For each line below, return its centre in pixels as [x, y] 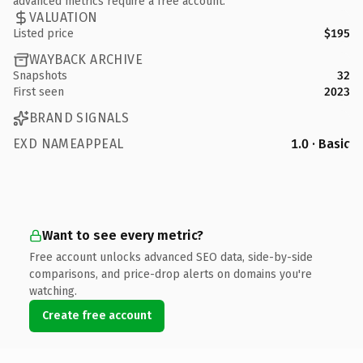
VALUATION [64, 17]
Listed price [43, 33]
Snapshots [40, 75]
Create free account [97, 315]
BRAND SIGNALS [79, 118]
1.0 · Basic [320, 143]
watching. [53, 291]
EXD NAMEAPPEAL [68, 143]
